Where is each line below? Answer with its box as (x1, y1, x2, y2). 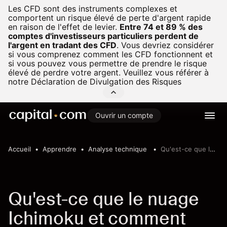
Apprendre (43, 145, 77, 153)
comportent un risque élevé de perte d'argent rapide (8, 13, 211, 23)
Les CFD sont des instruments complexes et (8, 4, 177, 14)
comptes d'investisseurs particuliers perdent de (8, 31, 199, 41)
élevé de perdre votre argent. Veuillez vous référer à (8, 67, 209, 78)
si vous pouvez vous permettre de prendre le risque (8, 58, 207, 68)
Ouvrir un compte (95, 111, 153, 120)
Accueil (8, 145, 31, 153)
